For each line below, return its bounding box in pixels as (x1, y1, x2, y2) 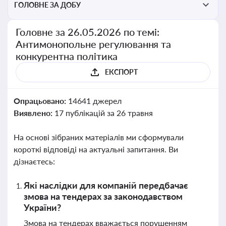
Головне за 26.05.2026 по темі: (16, 26, 160, 38)
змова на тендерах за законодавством (24, 191, 183, 202)
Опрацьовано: (14, 96, 68, 105)
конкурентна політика (16, 50, 118, 62)
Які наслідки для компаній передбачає (24, 180, 188, 191)
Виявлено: (14, 108, 54, 118)
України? (24, 202, 61, 213)
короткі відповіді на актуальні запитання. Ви (14, 144, 178, 154)
